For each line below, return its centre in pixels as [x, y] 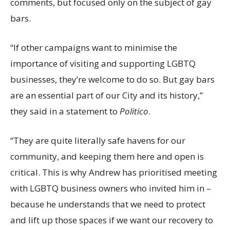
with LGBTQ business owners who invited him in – [111, 188]
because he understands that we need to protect [108, 204]
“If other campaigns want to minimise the [94, 47]
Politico [134, 111]
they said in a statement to [65, 111]
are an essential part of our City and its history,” [107, 95]
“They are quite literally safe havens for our [98, 140]
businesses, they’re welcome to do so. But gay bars [112, 79]
